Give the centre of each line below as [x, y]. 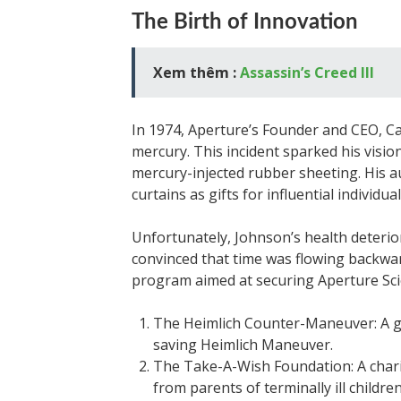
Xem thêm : [196, 73]
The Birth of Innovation [245, 22]
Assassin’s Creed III [307, 73]
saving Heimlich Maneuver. [243, 345]
